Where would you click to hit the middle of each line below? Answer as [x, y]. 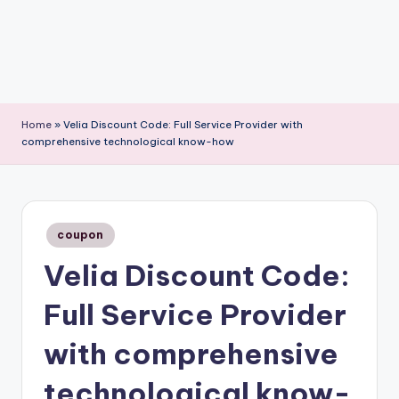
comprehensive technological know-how [128, 141]
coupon [81, 234]
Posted [61, 230]
